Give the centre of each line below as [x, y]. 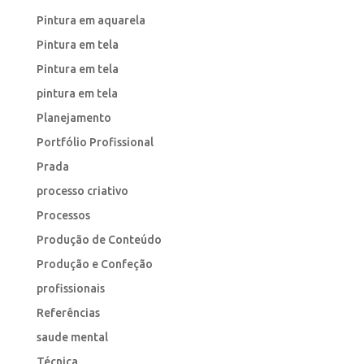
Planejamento [74, 117]
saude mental [72, 337]
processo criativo [82, 191]
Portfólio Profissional [95, 142]
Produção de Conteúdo [99, 239]
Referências [68, 312]
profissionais [70, 288]
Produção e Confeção [94, 264]
